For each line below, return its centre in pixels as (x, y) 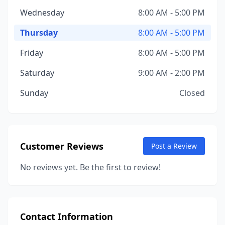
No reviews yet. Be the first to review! (90, 167)
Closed (192, 93)
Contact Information (67, 216)
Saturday (37, 73)
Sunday (34, 93)
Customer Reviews (62, 146)
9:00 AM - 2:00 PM (172, 73)
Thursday (39, 33)
